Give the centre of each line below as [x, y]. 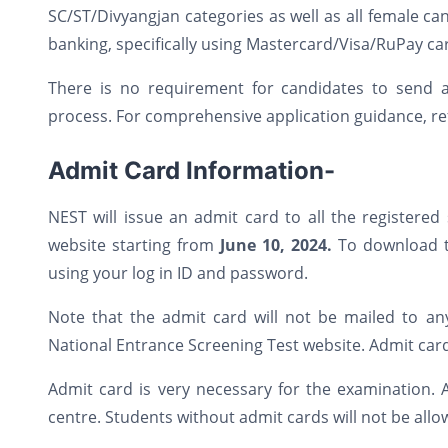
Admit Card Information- [191, 170]
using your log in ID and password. [178, 273]
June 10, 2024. [279, 245]
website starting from [134, 245]
